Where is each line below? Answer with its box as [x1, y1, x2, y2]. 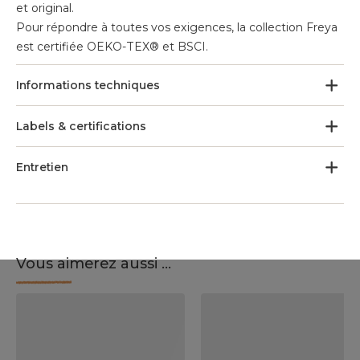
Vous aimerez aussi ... [16, 255, 171, 272]
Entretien [16, 160, 68, 174]
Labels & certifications [16, 119, 146, 133]
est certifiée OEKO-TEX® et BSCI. [16, 39, 208, 54]
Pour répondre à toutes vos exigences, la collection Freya [16, 20, 337, 35]
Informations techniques [16, 78, 160, 92]
